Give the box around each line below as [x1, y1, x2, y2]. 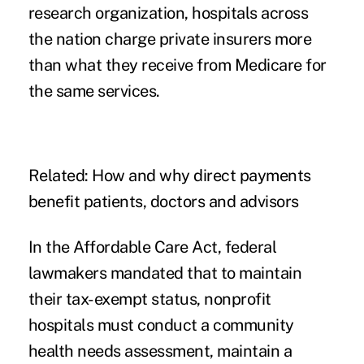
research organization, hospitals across [28, 3, 309, 24]
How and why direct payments [92, 166, 311, 186]
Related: [28, 166, 93, 186]
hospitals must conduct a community [28, 315, 294, 336]
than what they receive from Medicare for [28, 55, 327, 76]
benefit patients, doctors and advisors [28, 192, 299, 212]
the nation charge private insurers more [28, 29, 312, 50]
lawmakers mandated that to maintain [28, 263, 302, 284]
